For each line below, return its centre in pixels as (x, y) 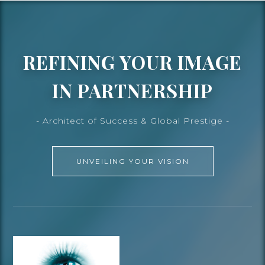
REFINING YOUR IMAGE (132, 62)
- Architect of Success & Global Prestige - (132, 120)
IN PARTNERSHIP (132, 90)
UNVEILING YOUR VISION (132, 161)
